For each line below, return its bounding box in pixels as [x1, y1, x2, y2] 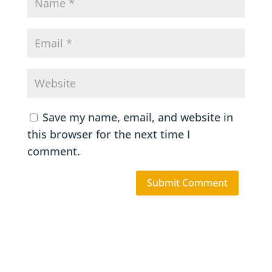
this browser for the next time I [27, 127, 190, 141]
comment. [27, 144, 80, 158]
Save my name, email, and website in [42, 110, 233, 124]
